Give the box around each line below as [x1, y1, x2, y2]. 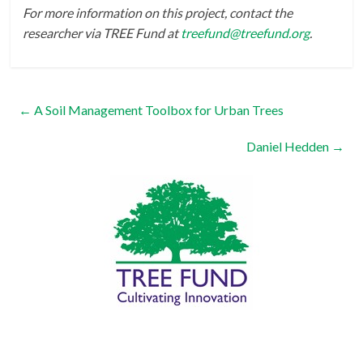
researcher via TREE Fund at [23, 25, 181, 41]
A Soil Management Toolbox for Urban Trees [32, 102, 284, 118]
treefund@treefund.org [181, 25, 310, 41]
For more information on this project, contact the [23, 5, 293, 21]
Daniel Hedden [246, 139, 331, 155]
